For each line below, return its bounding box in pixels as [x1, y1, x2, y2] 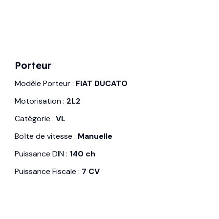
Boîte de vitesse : [15, 131, 78, 141]
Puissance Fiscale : [15, 166, 82, 176]
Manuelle [78, 131, 112, 141]
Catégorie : [15, 113, 56, 124]
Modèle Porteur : [15, 78, 76, 88]
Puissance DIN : [15, 148, 69, 159]
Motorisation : [15, 95, 66, 106]
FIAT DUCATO [76, 78, 128, 88]
